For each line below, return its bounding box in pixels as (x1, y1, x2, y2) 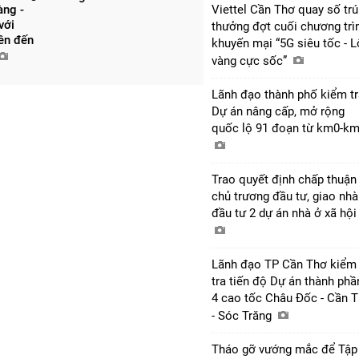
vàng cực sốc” (212, 53, 290, 68)
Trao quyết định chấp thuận (212, 171, 357, 187)
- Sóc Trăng (212, 308, 275, 323)
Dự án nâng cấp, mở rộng (212, 103, 345, 119)
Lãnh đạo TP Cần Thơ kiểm (212, 256, 357, 272)
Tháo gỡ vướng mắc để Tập (212, 341, 357, 357)
